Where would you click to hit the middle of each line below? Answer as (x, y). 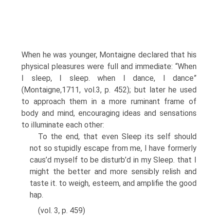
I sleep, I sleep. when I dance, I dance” (109, 78)
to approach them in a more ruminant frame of (109, 101)
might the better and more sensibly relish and (113, 172)
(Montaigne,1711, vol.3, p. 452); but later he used (109, 90)
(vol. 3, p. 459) (62, 210)
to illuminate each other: (63, 125)
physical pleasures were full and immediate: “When (109, 66)
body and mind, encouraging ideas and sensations (109, 113)
